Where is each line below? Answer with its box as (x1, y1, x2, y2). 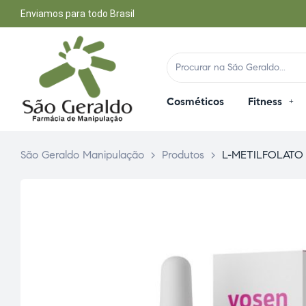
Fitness (247, 94, 282, 108)
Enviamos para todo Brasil (20, 8, 135, 19)
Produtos (162, 148, 204, 162)
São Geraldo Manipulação (20, 148, 144, 162)
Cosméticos (166, 94, 224, 108)
